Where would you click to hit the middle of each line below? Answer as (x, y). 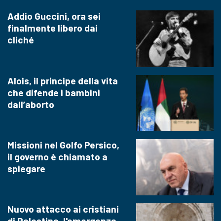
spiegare (26, 169)
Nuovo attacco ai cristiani (63, 209)
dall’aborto (31, 104)
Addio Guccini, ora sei (54, 16)
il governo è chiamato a (57, 157)
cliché (21, 40)
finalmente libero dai (53, 28)
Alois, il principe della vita (63, 80)
